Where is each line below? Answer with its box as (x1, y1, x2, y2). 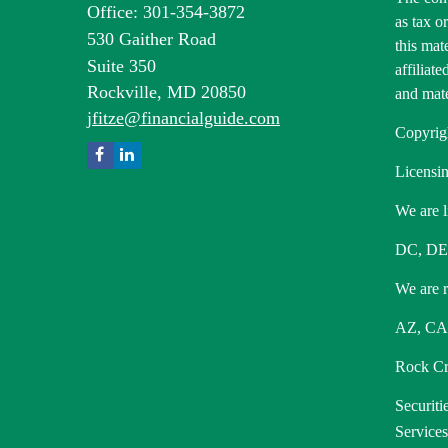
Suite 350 (87, 56, 156, 76)
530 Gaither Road (87, 29, 216, 49)
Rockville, (87, 82, 162, 102)
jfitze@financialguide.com (87, 108, 280, 128)
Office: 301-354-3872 (87, 2, 245, 22)
